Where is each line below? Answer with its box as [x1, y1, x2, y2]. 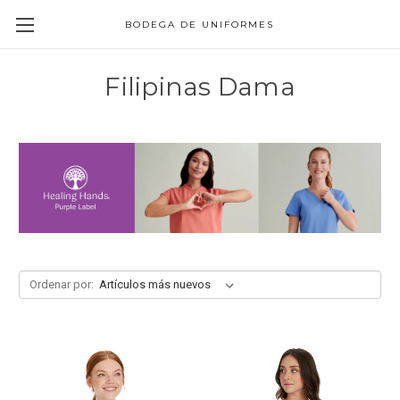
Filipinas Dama [104, 71, 296, 102]
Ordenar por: [29, 278, 94, 292]
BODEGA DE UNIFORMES [125, 19, 275, 30]
